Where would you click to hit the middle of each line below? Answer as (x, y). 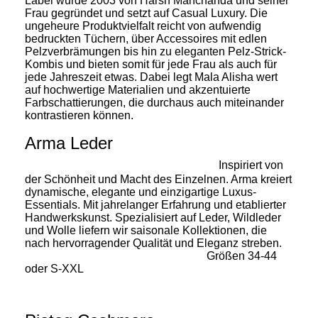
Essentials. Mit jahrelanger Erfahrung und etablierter (155, 204)
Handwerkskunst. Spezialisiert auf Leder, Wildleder (153, 217)
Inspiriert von (251, 165)
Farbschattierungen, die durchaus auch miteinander (154, 102)
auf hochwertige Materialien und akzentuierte (138, 89)
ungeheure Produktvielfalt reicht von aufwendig (143, 26)
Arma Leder (156, 143)
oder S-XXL (54, 268)
